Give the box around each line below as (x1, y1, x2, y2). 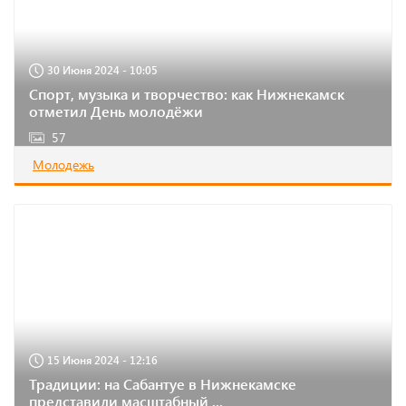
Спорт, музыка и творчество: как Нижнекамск (29, 84, 344, 103)
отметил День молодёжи (29, 101, 203, 121)
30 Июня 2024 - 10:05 (47, 63, 158, 77)
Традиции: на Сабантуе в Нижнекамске (29, 374, 296, 393)
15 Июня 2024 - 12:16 (47, 353, 158, 367)
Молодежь (33, 156, 94, 173)
